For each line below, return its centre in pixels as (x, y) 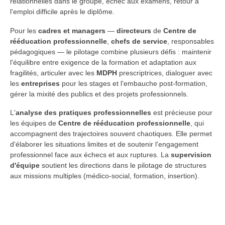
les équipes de (34, 123)
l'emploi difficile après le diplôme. (62, 11)
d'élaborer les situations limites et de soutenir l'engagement (104, 144)
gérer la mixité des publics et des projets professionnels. (99, 94)
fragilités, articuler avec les (53, 73)
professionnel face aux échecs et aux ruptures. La (90, 155)
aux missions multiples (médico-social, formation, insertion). (105, 176)
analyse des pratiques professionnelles (83, 113)
